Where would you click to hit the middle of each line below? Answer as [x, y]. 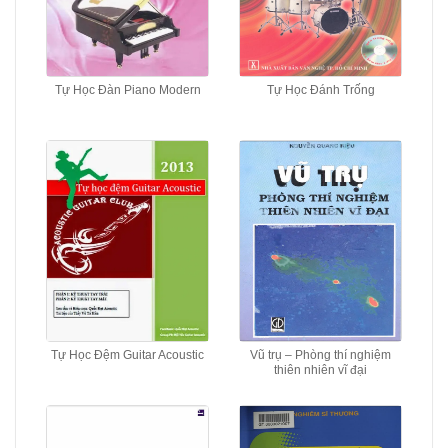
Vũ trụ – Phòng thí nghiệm [320, 355]
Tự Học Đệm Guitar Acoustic [127, 355]
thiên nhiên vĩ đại [320, 370]
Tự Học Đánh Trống [320, 90]
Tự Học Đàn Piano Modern [127, 90]
